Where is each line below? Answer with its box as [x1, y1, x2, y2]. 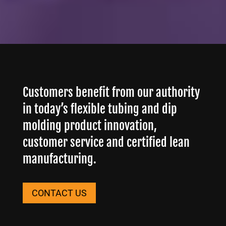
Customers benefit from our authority [22, 85, 200, 100]
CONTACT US [31, 187, 87, 198]
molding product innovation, [22, 118, 157, 134]
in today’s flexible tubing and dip [22, 101, 177, 117]
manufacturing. [22, 151, 96, 167]
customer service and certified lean [22, 135, 190, 150]
